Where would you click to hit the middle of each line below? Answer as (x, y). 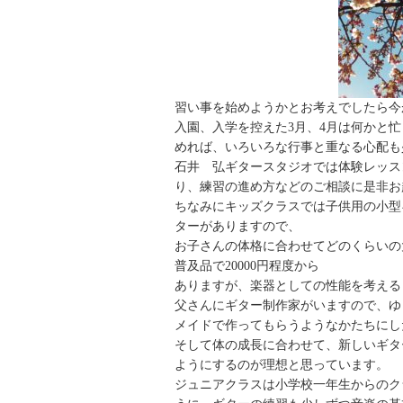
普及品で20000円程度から (246, 266)
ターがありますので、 (237, 227)
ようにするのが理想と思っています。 (281, 365)
